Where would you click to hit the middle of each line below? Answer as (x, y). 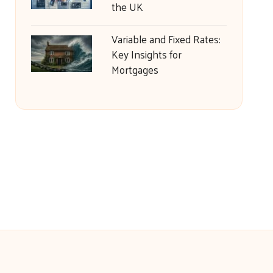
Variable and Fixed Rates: (166, 39)
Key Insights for (146, 54)
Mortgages (135, 69)
